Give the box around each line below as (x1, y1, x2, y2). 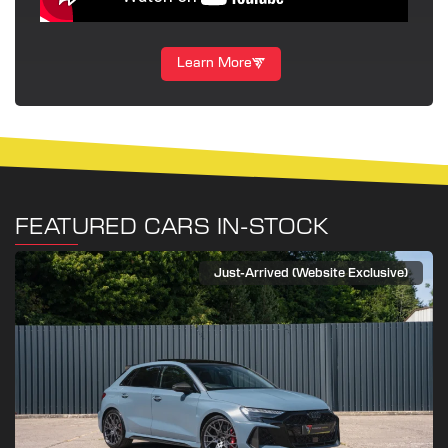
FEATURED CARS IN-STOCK (15, 215, 329, 238)
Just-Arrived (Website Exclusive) (214, 266, 408, 279)
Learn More (177, 56, 252, 70)
